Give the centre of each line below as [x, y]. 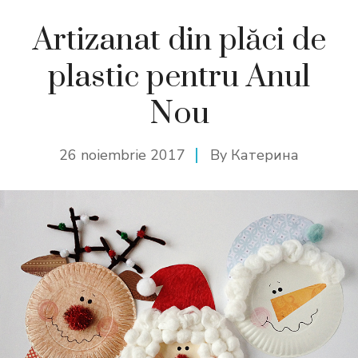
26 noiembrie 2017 [122, 155]
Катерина [265, 155]
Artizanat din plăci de [179, 40]
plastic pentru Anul [179, 77]
